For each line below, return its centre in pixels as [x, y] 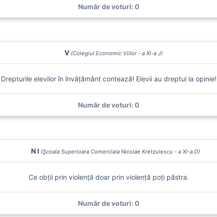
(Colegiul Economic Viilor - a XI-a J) [116, 53]
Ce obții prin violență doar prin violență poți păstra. [108, 177]
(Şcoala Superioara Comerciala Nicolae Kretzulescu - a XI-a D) [120, 152]
